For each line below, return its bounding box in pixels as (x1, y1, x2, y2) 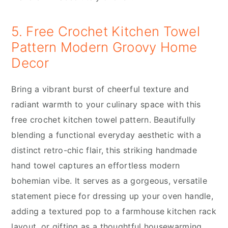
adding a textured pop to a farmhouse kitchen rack (11, 206, 217, 216)
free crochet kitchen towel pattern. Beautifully (11, 114, 196, 125)
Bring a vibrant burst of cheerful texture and (11, 83, 189, 94)
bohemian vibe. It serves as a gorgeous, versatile (11, 175, 208, 186)
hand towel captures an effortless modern (11, 160, 180, 170)
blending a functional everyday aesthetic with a (11, 129, 202, 140)
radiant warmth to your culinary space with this (11, 99, 201, 109)
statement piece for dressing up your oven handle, (11, 190, 214, 201)
